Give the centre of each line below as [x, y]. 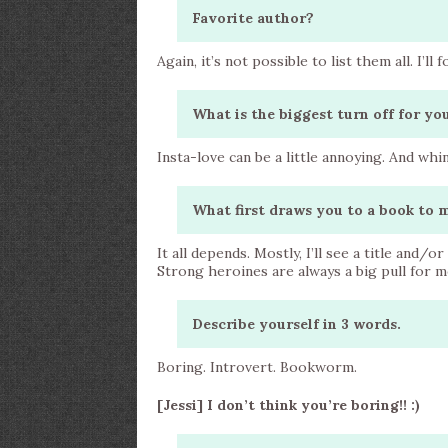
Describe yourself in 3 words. [296, 324]
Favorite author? [253, 18]
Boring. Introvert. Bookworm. [257, 367]
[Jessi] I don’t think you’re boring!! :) [288, 405]
